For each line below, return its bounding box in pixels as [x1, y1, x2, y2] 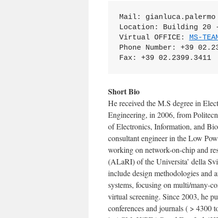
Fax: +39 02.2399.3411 [119, 54, 211, 62]
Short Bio [108, 86, 140, 97]
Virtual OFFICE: [119, 33, 189, 42]
